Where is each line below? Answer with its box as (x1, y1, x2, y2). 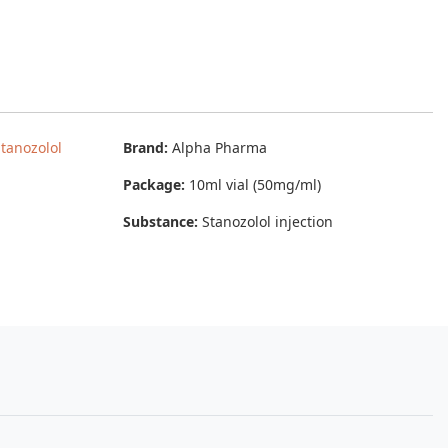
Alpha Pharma (167, 138, 267, 157)
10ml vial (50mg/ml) (184, 175, 321, 194)
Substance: (122, 212, 198, 231)
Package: (122, 175, 185, 194)
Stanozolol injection (197, 212, 333, 231)
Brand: (122, 138, 168, 157)
